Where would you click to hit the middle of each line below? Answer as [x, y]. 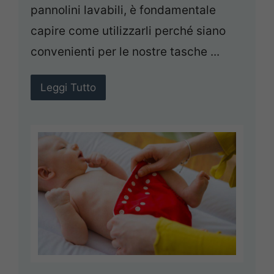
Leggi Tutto [68, 87]
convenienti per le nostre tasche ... [125, 51]
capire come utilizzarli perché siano [128, 31]
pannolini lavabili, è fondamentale [123, 10]
